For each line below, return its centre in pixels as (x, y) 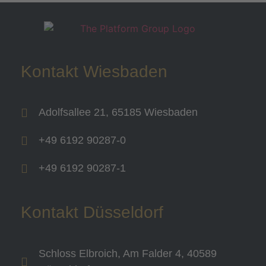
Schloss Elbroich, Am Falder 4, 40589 (128, 253)
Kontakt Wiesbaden (94, 72)
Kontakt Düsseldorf (92, 213)
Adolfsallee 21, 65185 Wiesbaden (118, 113)
